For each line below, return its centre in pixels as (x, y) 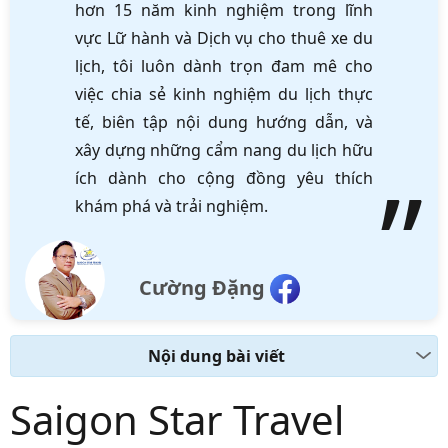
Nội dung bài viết (216, 356)
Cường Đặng (202, 287)
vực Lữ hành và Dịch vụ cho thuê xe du (224, 37)
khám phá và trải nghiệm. (171, 205)
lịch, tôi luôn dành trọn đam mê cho (224, 65)
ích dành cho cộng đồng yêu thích (224, 177)
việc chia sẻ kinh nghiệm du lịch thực (224, 93)
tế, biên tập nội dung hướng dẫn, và (224, 121)
